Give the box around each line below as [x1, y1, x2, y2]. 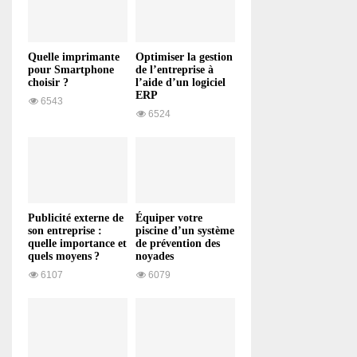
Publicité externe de [28, 212, 124, 225]
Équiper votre [135, 212, 202, 225]
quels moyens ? [28, 250, 100, 263]
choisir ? [28, 76, 69, 88]
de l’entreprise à [135, 63, 214, 76]
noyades [135, 250, 174, 263]
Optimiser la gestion [135, 50, 233, 63]
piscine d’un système [135, 225, 234, 237]
